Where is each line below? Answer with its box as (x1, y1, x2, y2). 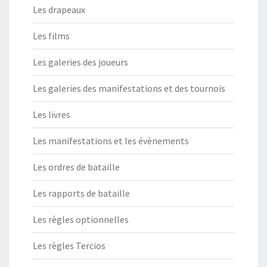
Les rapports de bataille (33, 187, 130, 200)
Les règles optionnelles (33, 213, 129, 226)
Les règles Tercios (33, 240, 105, 252)
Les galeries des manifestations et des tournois (33, 82, 225, 95)
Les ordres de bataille (33, 161, 120, 173)
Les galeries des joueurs (33, 56, 128, 69)
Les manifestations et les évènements (33, 135, 189, 147)
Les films (33, 30, 70, 42)
